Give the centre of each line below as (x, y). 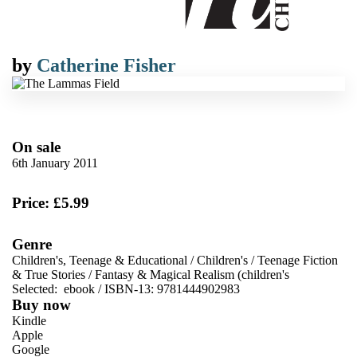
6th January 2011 (55, 163)
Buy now (41, 305)
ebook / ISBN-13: (109, 289)
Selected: (36, 289)
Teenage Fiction (298, 260)
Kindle (29, 321)
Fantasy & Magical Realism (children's (192, 275)
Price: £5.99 (51, 203)
